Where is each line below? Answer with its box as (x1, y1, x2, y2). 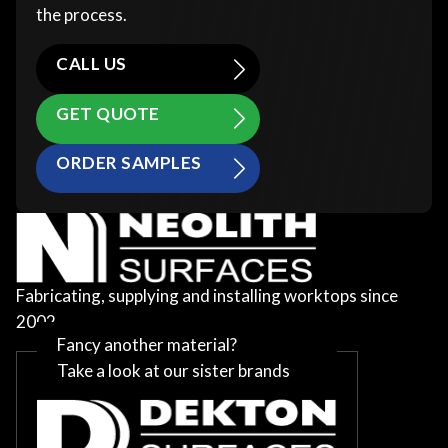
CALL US (56, 53, 127, 75)
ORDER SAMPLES (56, 152, 202, 174)
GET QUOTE (56, 102, 160, 124)
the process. (36, 4, 127, 26)
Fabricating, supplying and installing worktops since (16, 285, 398, 307)
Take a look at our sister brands (57, 360, 290, 382)
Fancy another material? (57, 334, 237, 356)
